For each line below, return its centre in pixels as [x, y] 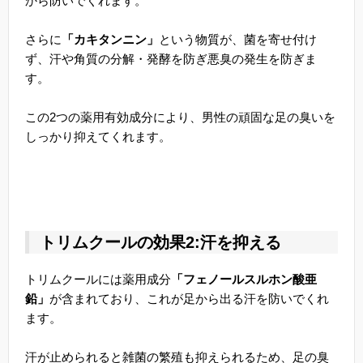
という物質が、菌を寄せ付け [238, 40]
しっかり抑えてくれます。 [98, 137]
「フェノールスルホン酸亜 [244, 280]
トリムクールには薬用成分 [98, 280]
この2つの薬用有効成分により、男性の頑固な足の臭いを [180, 117]
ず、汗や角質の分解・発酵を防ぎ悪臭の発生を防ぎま [171, 59]
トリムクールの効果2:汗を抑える [160, 243]
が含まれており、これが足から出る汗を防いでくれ [189, 299]
